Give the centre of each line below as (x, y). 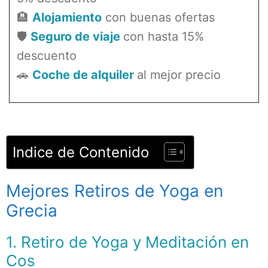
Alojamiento (67, 17)
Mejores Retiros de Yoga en (115, 191)
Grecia (32, 211)
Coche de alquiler (83, 75)
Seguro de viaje (77, 36)
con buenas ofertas (160, 17)
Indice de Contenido (81, 152)
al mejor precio (179, 75)
